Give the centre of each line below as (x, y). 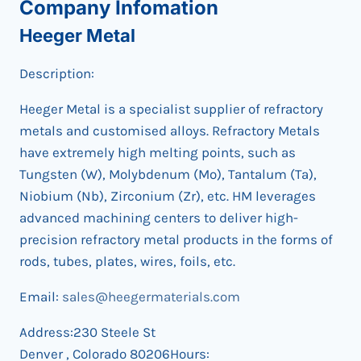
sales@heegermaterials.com (151, 296)
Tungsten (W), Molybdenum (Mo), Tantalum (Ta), (168, 174)
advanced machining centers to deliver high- (159, 217)
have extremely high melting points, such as (158, 152)
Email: (41, 296)
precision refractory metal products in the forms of (176, 239)
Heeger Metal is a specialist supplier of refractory (171, 108)
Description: (57, 73)
